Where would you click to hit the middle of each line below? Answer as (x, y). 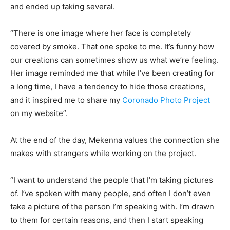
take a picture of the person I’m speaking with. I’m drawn (112, 207)
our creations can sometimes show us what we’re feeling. (114, 60)
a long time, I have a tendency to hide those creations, (108, 87)
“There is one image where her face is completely (101, 33)
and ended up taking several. (63, 7)
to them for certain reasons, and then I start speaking (107, 220)
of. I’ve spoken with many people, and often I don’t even (111, 194)
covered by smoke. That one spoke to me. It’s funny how (112, 47)
